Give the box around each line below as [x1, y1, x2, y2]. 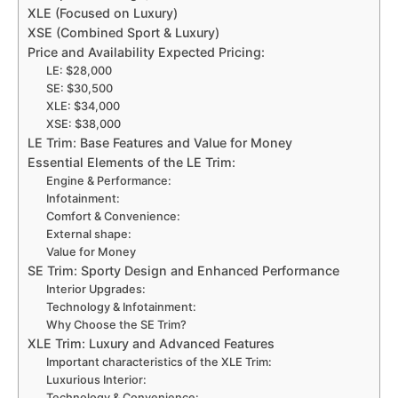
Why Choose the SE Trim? [46, 318, 187, 332]
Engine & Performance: [46, 174, 172, 188]
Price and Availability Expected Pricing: [28, 44, 265, 60]
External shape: [46, 227, 132, 242]
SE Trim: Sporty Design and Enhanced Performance [28, 263, 339, 279]
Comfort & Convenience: [46, 210, 181, 224]
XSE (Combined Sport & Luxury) [28, 25, 219, 41]
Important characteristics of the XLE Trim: [46, 355, 273, 370]
